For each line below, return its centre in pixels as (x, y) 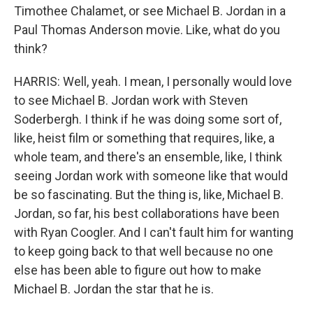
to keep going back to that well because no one (144, 251)
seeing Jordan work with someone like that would (151, 176)
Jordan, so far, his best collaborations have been (147, 213)
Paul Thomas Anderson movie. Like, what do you (147, 30)
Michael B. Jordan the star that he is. (114, 289)
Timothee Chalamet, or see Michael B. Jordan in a (150, 11)
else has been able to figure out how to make (138, 270)
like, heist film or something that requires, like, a (144, 138)
